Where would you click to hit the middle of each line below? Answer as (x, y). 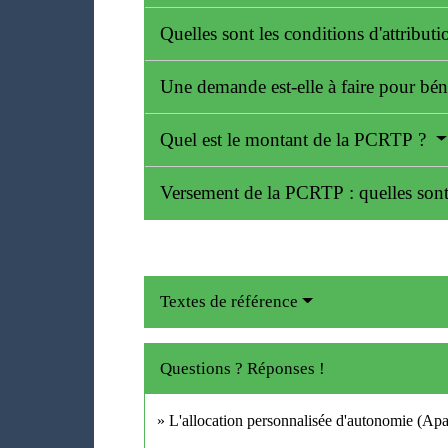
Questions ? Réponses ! (243, 369)
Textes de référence (229, 302)
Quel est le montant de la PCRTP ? (296, 140)
